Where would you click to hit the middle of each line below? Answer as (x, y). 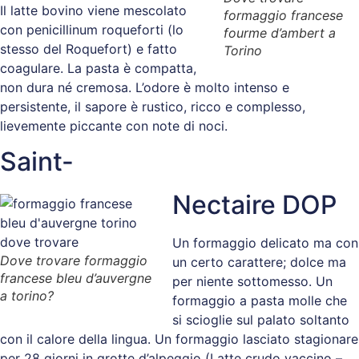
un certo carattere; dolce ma (259, 262)
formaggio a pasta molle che (260, 300)
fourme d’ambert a (280, 32)
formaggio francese (283, 15)
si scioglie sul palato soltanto (261, 319)
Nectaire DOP (254, 204)
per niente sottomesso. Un (252, 281)
